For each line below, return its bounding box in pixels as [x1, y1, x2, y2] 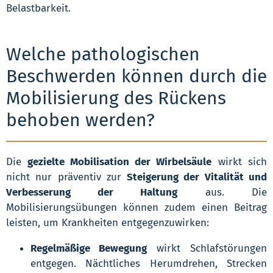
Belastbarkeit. [6, 2, 71, 15]
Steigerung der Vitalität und [127, 171, 267, 184]
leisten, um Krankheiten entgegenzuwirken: [6, 216, 209, 230]
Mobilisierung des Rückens [6, 87, 226, 110]
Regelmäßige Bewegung [30, 242, 147, 255]
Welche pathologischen [6, 43, 200, 66]
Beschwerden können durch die [6, 65, 267, 88]
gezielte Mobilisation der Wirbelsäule [27, 155, 211, 169]
